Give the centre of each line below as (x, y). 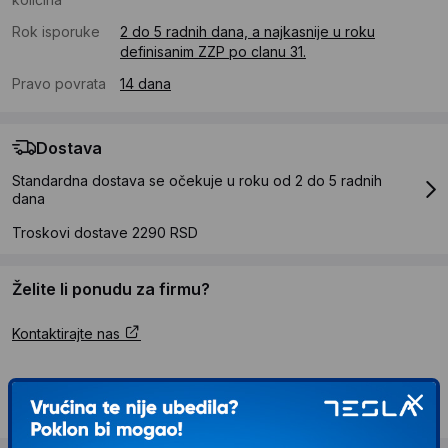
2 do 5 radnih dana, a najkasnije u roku (247, 32)
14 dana (145, 84)
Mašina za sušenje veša (118, 409)
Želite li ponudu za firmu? (111, 289)
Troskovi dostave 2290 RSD (105, 233)
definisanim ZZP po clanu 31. (213, 52)
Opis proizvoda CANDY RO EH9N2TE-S (182, 386)
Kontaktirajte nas (68, 334)
